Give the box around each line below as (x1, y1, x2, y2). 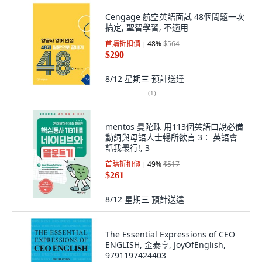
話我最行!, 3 (105, 142, 150, 153)
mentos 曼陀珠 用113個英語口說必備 (105, 121, 243, 132)
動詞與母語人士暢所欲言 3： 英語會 (105, 132, 237, 143)
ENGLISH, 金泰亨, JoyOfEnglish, (105, 239, 226, 250)
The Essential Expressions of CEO (105, 229, 235, 240)
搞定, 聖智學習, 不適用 (105, 22, 188, 33)
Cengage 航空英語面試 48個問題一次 (105, 11, 244, 22)
